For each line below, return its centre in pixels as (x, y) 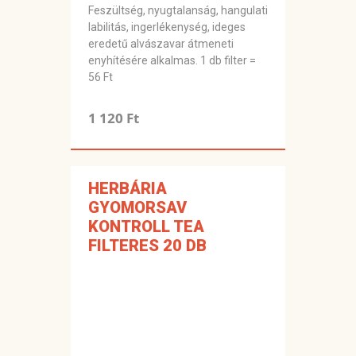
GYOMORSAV (137, 208)
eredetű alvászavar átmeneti (161, 44)
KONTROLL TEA (146, 227)
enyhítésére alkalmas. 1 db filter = (172, 61)
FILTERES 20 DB (147, 246)
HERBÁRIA (128, 189)
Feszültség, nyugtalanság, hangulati (178, 11)
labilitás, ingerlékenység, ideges (167, 27)
